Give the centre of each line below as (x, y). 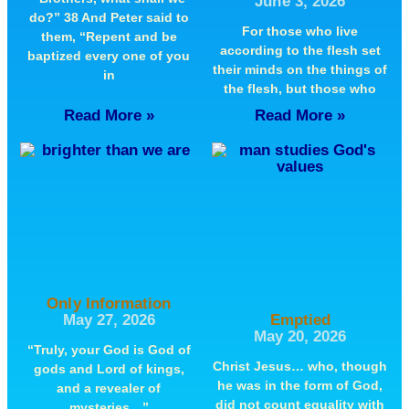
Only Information (109, 304)
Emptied (300, 320)
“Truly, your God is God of (109, 350)
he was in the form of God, (300, 386)
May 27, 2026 (109, 320)
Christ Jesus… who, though (300, 367)
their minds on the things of (300, 69)
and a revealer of (109, 388)
